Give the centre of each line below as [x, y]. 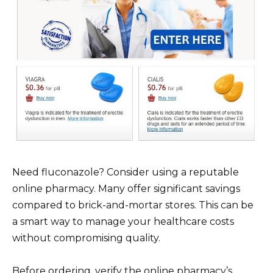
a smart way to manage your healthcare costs [123, 221]
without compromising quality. [86, 238]
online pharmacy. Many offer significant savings [126, 188]
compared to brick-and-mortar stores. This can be [133, 205]
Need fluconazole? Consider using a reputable [126, 172]
